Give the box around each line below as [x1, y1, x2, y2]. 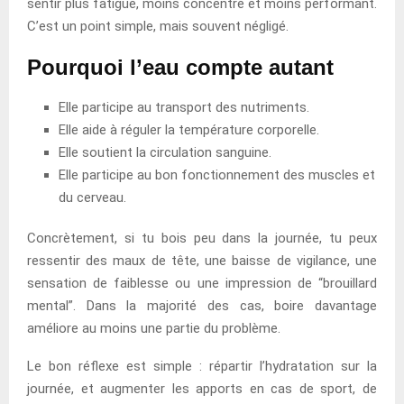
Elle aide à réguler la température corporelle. [59, 121, 319, 138]
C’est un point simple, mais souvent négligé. [27, 17, 289, 34]
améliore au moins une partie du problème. [27, 319, 280, 336]
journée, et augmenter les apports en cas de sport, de [27, 380, 377, 397]
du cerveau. [59, 188, 126, 206]
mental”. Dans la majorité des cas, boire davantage [27, 297, 377, 314]
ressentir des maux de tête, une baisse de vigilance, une [27, 252, 377, 269]
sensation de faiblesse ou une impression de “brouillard [27, 274, 377, 291]
